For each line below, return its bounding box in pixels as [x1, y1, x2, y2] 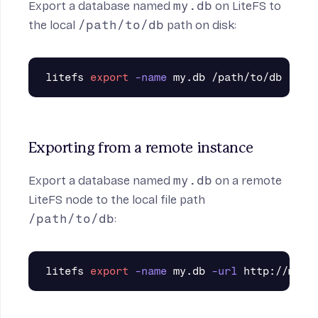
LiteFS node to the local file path [28, 192, 205, 207]
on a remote [212, 173, 282, 188]
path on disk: [164, 18, 236, 33]
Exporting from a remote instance [28, 141, 253, 155]
